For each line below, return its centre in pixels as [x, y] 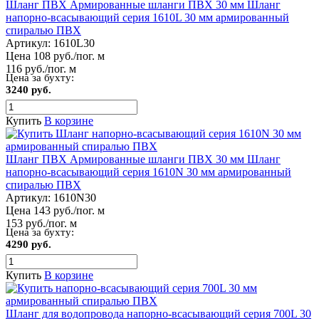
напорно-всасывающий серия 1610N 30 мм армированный [148, 172]
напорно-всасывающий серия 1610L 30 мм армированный [147, 17]
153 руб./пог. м [41, 223]
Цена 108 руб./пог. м [55, 56]
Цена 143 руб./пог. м [55, 210]
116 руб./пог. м [41, 68]
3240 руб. [28, 89]
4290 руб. [28, 244]
